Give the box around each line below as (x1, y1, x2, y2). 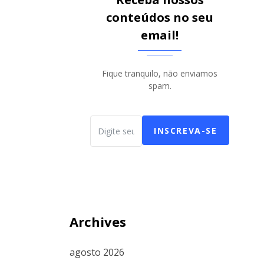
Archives (70, 212, 126, 230)
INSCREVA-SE (154, 124, 217, 136)
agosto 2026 (70, 245, 124, 259)
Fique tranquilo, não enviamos (102, 67, 217, 79)
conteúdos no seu (106, 8, 213, 25)
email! (141, 26, 179, 43)
